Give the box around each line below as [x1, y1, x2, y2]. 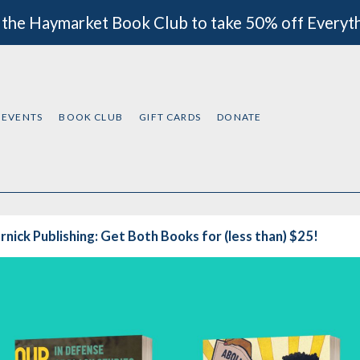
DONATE [217, 110, 262, 123]
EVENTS [2, 110, 43, 123]
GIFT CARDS [139, 110, 201, 123]
